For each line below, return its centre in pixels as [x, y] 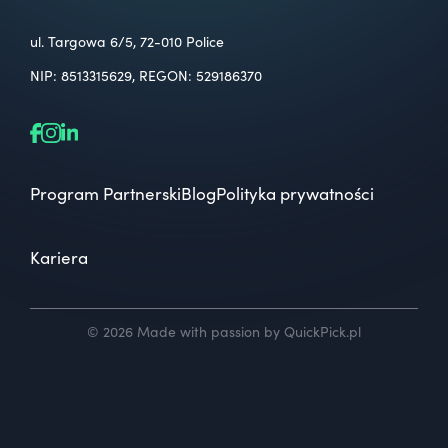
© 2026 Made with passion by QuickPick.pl [224, 331]
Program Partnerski [105, 193]
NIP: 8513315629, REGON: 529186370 [146, 75]
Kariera [59, 257]
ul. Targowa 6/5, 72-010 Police [127, 41]
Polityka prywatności [295, 193]
